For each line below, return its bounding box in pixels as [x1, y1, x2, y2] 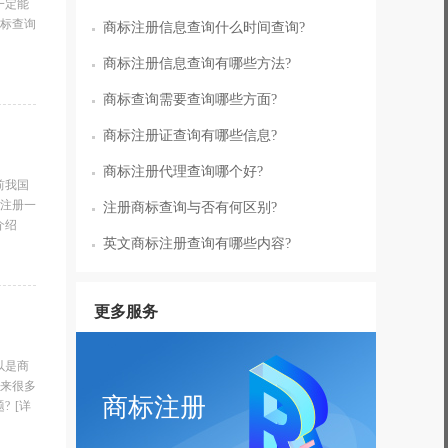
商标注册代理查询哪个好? [103, 164, 263, 179]
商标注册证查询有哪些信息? [103, 128, 277, 143]
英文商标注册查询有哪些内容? [103, 236, 291, 251]
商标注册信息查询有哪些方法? [103, 56, 291, 71]
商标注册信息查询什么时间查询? [103, 20, 305, 35]
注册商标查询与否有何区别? [103, 200, 277, 215]
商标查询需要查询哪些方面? [103, 92, 277, 107]
